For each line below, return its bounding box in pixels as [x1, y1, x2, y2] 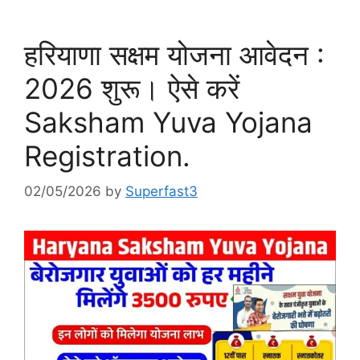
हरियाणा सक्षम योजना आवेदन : [24, 37, 325, 72]
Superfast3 [125, 183, 198, 200]
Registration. [24, 138, 190, 173]
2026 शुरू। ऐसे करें [24, 71, 239, 105]
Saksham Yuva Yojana [24, 104, 313, 139]
